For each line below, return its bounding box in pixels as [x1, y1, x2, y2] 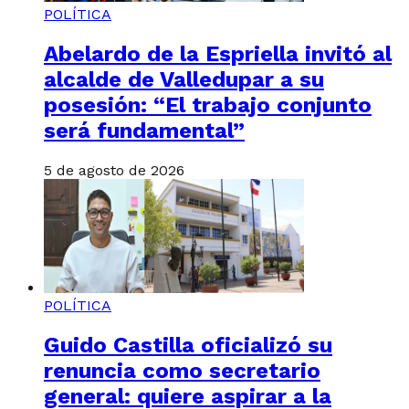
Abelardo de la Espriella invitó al [44, 40, 392, 67]
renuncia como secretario [44, 357, 320, 383]
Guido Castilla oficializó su [44, 331, 332, 358]
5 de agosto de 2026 [44, 161, 184, 179]
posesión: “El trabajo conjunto [44, 91, 372, 118]
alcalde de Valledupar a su [44, 66, 324, 92]
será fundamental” [44, 117, 245, 143]
